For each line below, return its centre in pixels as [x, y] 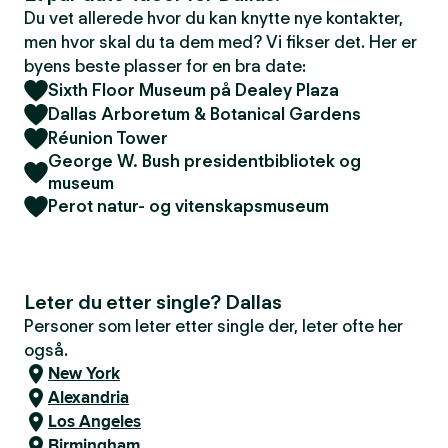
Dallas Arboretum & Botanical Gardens [204, 114]
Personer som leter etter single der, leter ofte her [213, 326]
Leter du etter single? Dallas [153, 302]
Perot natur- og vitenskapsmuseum [188, 206]
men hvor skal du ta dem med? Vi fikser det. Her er [220, 42]
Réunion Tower [108, 138]
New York [84, 373]
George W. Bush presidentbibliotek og [204, 161]
